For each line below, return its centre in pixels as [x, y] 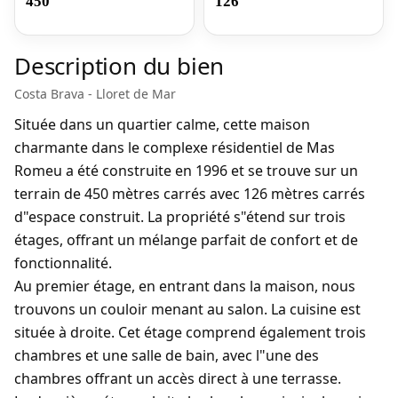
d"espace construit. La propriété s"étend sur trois [180, 217]
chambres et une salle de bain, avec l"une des [167, 355]
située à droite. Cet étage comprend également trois [190, 332]
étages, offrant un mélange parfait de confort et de [186, 240]
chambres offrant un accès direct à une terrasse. [178, 378]
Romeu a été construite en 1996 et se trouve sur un [186, 171]
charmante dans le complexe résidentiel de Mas [175, 147]
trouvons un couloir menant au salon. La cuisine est [187, 309]
